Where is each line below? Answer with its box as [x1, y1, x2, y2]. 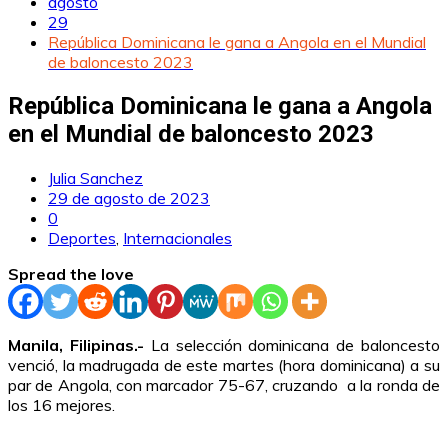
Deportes [48, 227, 116, 248]
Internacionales [123, 227, 232, 248]
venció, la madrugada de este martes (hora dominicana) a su [8, 354, 440, 375]
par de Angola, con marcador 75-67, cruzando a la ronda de [8, 374, 440, 395]
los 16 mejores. [8, 394, 115, 415]
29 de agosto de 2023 [48, 187, 210, 208]
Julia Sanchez [48, 167, 143, 188]
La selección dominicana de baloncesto [150, 334, 441, 355]
